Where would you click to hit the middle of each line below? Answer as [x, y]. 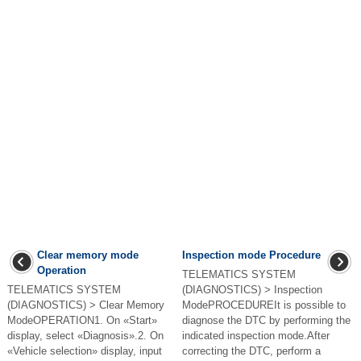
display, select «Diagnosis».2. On [85, 336]
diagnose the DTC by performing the [266, 321]
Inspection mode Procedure [251, 255]
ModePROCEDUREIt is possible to [264, 305]
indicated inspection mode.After [256, 336]
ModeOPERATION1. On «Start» [82, 321]
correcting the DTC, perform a [251, 351]
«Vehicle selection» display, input [85, 351]
